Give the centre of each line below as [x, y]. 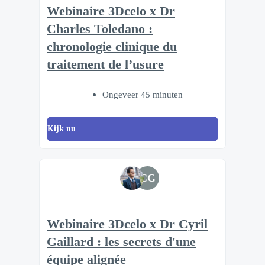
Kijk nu [62, 129]
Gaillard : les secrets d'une [121, 242]
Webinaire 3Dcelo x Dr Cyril [127, 224]
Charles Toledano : [100, 29]
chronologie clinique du [112, 47]
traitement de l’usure [105, 65]
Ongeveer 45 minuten [143, 95]
